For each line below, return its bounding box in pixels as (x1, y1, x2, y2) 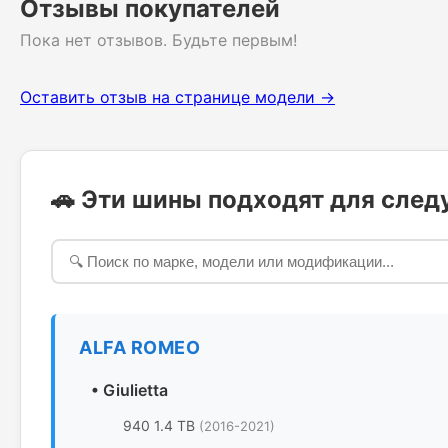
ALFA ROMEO (79, 337, 200, 358)
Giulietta (103, 380, 168, 400)
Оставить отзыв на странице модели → (20, 87, 335, 107)
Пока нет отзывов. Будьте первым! (20, 30, 297, 50)
